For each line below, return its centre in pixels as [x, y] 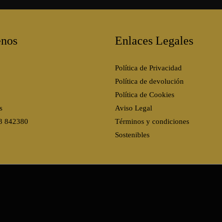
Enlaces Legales [154, 40]
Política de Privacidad [148, 68]
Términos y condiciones [152, 122]
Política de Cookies [144, 95]
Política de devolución [149, 82]
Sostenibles [132, 135]
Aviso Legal [133, 108]
